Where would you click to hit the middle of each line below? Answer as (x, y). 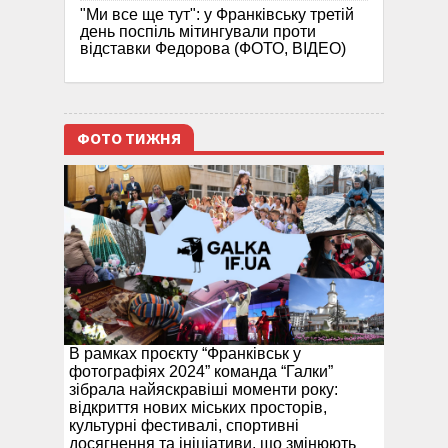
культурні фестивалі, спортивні (184, 426)
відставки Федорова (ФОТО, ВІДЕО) (213, 49)
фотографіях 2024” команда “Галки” (201, 372)
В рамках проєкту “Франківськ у (185, 354)
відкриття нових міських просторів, (198, 408)
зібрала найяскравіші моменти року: (203, 390)
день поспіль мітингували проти (198, 32)
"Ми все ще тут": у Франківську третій (217, 15)
